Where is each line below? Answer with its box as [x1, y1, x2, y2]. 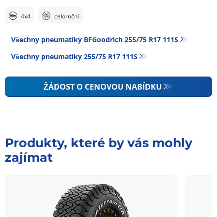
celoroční [54, 12, 79, 20]
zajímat [5, 150, 53, 165]
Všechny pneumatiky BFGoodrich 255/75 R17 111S [11, 34, 178, 44]
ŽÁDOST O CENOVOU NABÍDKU [44, 81, 162, 92]
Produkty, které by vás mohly [5, 135, 192, 150]
